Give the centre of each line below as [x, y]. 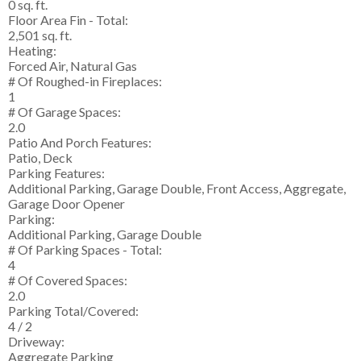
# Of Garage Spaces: [64, 112]
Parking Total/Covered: [73, 311]
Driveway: [36, 342]
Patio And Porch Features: [80, 143]
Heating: [32, 51]
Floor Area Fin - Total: [68, 20]
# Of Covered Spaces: [68, 280]
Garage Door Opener [66, 204]
